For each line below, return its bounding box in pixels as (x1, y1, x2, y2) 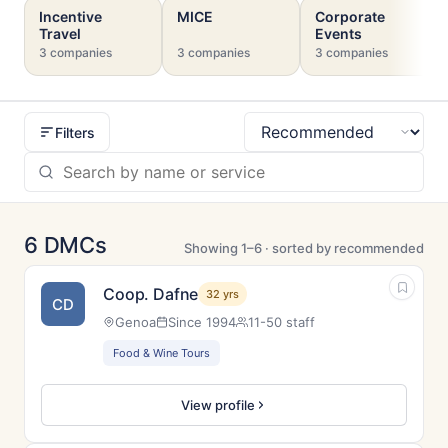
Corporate (315, 8, 385, 25)
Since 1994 (168, 314, 236, 330)
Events (315, 25, 362, 42)
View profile (181, 397, 255, 413)
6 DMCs (24, 232, 107, 258)
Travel (39, 25, 81, 42)
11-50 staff (248, 314, 315, 330)
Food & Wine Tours (113, 346, 210, 360)
